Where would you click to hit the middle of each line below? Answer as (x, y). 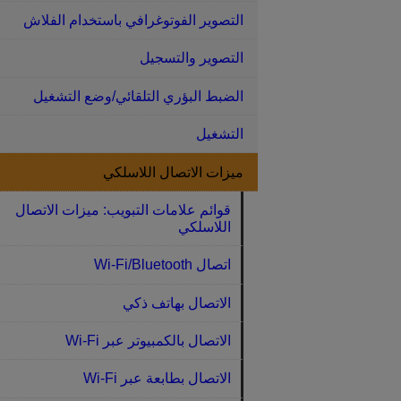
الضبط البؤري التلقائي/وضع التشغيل (138, 96)
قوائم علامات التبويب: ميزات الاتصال (123, 209)
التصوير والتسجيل (192, 58)
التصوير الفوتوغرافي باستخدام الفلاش (133, 21)
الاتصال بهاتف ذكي (176, 303)
